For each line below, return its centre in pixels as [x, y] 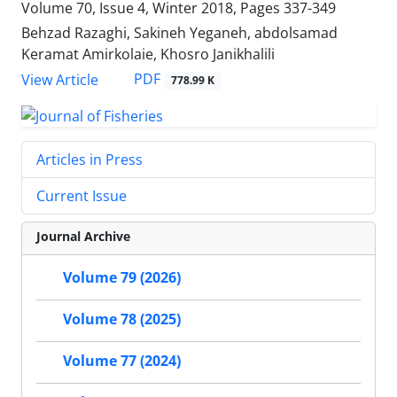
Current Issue [82, 196]
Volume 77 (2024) [122, 361]
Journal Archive [83, 237]
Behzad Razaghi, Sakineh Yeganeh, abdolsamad [179, 33]
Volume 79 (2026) [122, 278]
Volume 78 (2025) [122, 319]
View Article [60, 79]
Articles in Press [90, 160]
